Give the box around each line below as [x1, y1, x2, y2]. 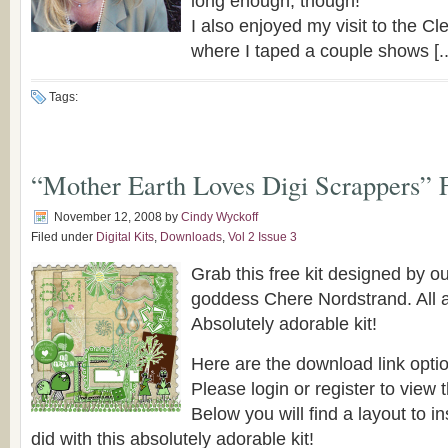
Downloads [160, 229, 222, 244]
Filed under [31, 229, 96, 244]
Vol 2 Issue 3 [228, 229, 297, 244]
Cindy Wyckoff [181, 209, 258, 224]
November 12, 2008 [54, 209, 162, 224]
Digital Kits [96, 229, 154, 244]
